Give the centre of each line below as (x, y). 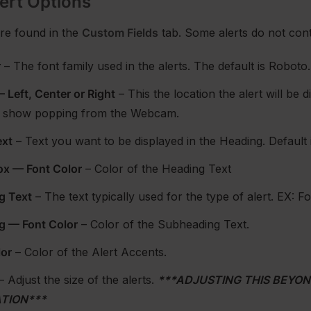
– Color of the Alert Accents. (90, 252)
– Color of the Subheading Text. (164, 224)
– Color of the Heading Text (157, 169)
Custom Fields (120, 33)
